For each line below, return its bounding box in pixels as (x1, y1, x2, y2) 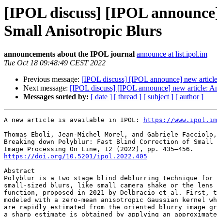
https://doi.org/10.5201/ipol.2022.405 (4, 153, 147, 160)
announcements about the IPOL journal (4, 50, 135, 59)
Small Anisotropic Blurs (4, 22, 162, 39)
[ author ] (175, 93, 203, 101)
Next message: (23, 84, 70, 93)
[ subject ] (143, 93, 173, 101)
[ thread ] (114, 93, 141, 101)
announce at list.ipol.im (137, 50, 207, 59)
